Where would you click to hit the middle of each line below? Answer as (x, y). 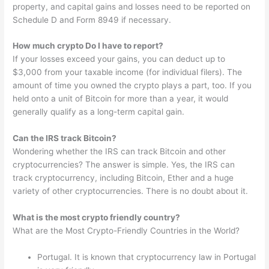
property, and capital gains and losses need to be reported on (132, 6)
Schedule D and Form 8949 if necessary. (92, 20)
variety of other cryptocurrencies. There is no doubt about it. (131, 191)
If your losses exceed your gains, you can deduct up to (119, 59)
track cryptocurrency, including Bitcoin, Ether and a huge (123, 178)
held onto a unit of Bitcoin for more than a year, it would (121, 99)
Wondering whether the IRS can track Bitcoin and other (119, 152)
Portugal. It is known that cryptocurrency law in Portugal (147, 257)
